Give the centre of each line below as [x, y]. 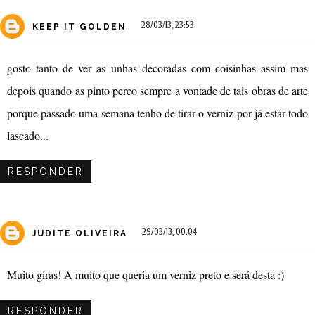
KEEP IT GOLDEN [79, 27]
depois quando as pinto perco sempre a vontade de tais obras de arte [157, 90]
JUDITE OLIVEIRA [80, 234]
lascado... [28, 135]
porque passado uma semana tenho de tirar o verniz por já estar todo [157, 112]
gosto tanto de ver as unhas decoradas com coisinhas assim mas [157, 67]
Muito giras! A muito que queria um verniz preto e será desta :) [146, 274]
